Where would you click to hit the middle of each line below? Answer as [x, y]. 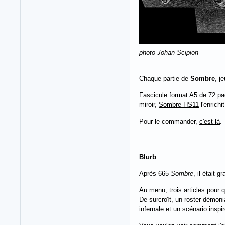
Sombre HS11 [179, 104]
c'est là [210, 121]
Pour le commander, [169, 121]
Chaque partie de [165, 78]
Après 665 [155, 173]
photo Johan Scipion [169, 52]
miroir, [149, 104]
